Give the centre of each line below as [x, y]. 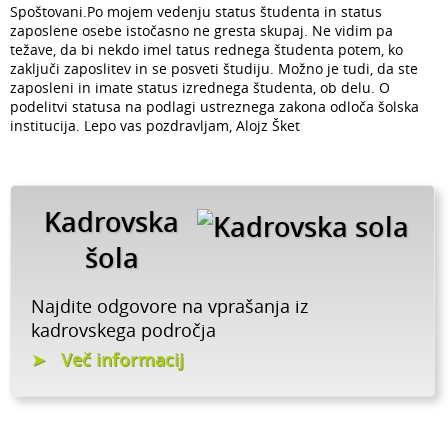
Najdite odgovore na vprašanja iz [169, 306]
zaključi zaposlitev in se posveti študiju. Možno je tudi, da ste [214, 69]
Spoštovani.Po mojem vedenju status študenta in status [196, 12]
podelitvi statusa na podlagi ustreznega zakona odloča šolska [214, 107]
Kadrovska [111, 222]
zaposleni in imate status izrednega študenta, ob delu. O [200, 88]
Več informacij [122, 359]
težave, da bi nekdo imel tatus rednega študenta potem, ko [206, 50]
